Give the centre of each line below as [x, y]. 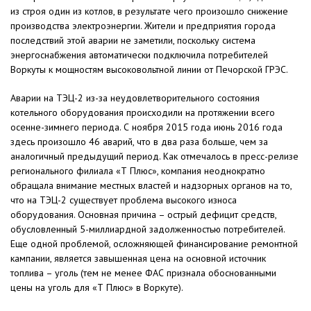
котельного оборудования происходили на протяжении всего [143, 113]
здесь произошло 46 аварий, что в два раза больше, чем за [139, 142]
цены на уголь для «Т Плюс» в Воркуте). [97, 288]
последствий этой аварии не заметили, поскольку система [133, 41]
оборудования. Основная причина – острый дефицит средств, [143, 215]
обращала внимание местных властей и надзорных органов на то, [151, 186]
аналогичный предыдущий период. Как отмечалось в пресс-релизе [154, 157]
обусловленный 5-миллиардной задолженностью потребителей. [148, 229]
